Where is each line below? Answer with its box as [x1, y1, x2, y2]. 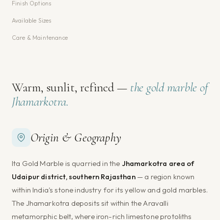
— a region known [135, 171, 195, 181]
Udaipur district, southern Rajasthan [12, 171, 136, 181]
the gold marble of [130, 79, 208, 95]
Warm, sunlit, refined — [12, 79, 130, 95]
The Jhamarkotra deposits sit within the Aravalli [12, 198, 168, 208]
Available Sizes [12, 16, 52, 24]
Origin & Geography [30, 130, 121, 145]
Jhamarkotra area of [121, 158, 194, 168]
